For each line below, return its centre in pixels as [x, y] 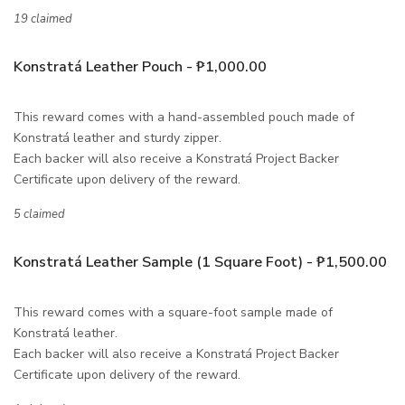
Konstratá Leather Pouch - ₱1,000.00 [140, 66]
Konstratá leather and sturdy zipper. [119, 137]
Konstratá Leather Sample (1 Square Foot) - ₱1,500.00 [200, 262]
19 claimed [43, 19]
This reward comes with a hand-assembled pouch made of [184, 117]
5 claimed [39, 214]
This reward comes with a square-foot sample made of [173, 312]
